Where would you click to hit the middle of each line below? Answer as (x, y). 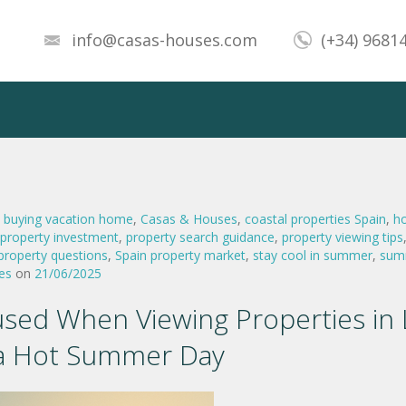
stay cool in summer (313, 255)
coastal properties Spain (315, 219)
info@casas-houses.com (164, 40)
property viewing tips (343, 237)
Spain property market (180, 255)
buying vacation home (68, 219)
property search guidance (200, 237)
